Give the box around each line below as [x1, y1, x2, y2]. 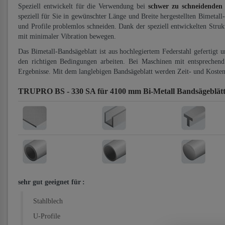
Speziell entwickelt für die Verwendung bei [18, 3, 148, 10]
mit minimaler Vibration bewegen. [18, 33, 116, 40]
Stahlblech [33, 197, 63, 205]
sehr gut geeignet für [18, 178, 81, 186]
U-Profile [33, 212, 60, 220]
